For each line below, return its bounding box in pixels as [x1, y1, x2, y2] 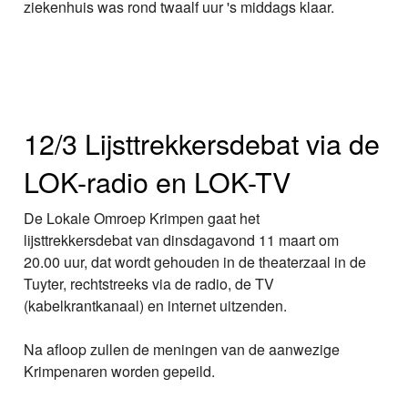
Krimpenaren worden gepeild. [24, 360, 216, 382]
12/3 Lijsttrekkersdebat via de [24, 122, 381, 163]
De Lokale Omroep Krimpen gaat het [24, 207, 260, 229]
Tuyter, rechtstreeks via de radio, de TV [24, 272, 275, 294]
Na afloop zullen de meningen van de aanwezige [24, 338, 341, 360]
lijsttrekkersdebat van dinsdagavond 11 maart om [24, 229, 340, 250]
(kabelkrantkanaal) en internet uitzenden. [24, 294, 288, 316]
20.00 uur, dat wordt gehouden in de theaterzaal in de [24, 250, 367, 272]
